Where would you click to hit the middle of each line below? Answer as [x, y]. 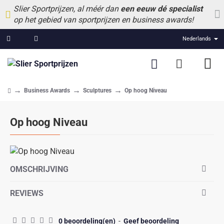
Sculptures [97, 90]
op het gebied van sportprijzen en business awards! [103, 20]
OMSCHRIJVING [39, 169]
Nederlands [197, 39]
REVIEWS [27, 193]
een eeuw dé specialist [161, 9]
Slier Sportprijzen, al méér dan [67, 9]
